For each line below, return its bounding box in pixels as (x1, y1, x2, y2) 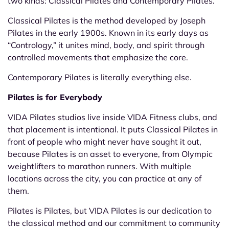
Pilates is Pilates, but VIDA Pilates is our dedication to (8, 205, 212, 216)
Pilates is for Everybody (8, 92, 102, 103)
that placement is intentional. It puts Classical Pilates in (8, 124, 218, 135)
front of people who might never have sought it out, (8, 136, 201, 147)
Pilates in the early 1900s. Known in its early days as (8, 28, 209, 38)
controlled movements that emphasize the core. (8, 52, 188, 63)
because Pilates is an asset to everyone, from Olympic (8, 149, 213, 159)
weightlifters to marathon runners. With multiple (8, 161, 191, 172)
